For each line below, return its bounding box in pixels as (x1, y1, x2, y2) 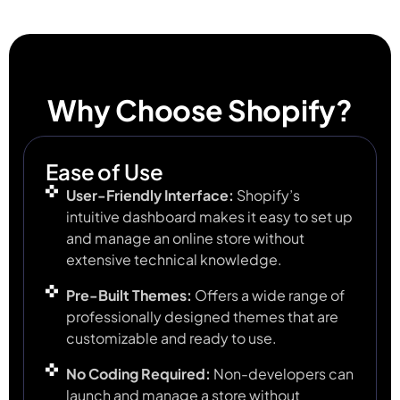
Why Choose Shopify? (47, 92, 353, 129)
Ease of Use (46, 158, 163, 186)
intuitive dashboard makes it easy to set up (65, 207, 353, 227)
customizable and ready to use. (65, 329, 277, 348)
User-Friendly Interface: (65, 186, 234, 205)
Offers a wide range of (191, 286, 345, 305)
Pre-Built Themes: (65, 286, 192, 305)
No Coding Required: (65, 364, 211, 384)
